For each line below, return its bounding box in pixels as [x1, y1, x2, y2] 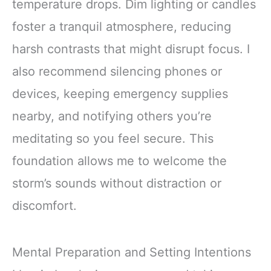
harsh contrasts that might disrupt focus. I [12, 42, 250, 56]
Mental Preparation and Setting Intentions [12, 245, 251, 260]
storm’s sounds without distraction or [12, 176, 221, 191]
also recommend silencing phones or [12, 64, 222, 79]
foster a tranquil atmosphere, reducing [12, 19, 231, 34]
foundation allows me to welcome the [12, 154, 227, 168]
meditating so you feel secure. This [12, 131, 214, 146]
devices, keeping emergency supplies [12, 87, 228, 101]
